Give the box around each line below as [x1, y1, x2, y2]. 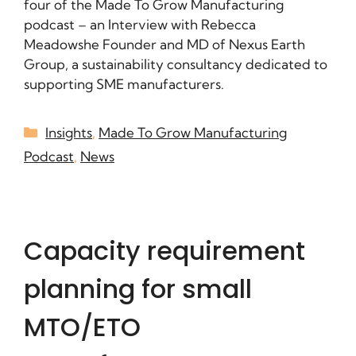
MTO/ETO [24, 308, 141, 345]
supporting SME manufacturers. [24, 75, 224, 92]
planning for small [24, 270, 252, 307]
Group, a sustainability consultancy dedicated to [24, 55, 327, 72]
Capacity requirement [24, 232, 305, 269]
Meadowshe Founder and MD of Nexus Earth [24, 35, 305, 52]
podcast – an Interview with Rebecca [24, 15, 256, 33]
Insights [45, 123, 93, 141]
